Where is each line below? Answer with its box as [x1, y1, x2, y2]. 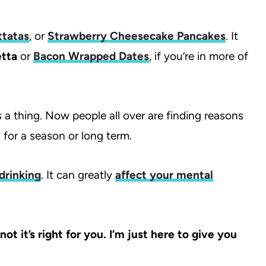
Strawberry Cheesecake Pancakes [47, 29, 226, 43]
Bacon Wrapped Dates [33, 49, 149, 64]
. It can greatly [41, 168, 115, 182]
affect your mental [115, 168, 213, 182]
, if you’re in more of [149, 49, 248, 64]
